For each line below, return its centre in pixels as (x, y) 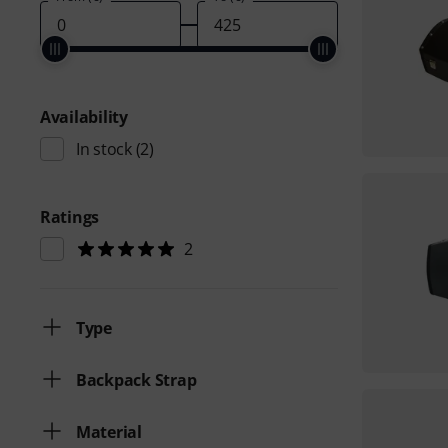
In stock (104, 149)
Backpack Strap (136, 380)
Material (109, 432)
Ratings (70, 217)
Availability (84, 117)
